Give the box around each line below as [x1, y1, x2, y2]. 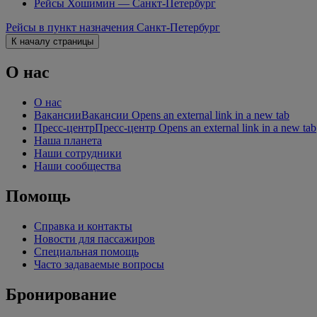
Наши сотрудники [34, 147, 122, 160]
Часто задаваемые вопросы [34, 258, 164, 270]
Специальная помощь [34, 245, 139, 258]
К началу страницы [11, 36, 93, 47]
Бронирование [6, 284, 117, 304]
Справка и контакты [34, 219, 132, 232]
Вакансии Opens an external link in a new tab [81, 109, 289, 122]
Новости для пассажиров [34, 232, 155, 245]
